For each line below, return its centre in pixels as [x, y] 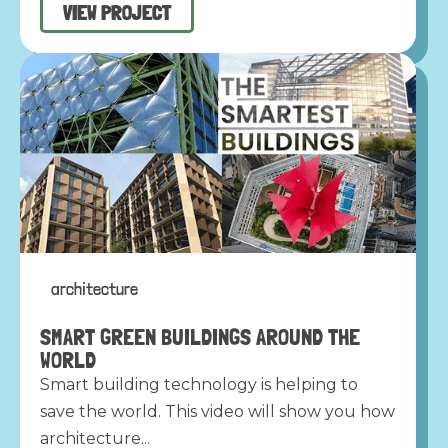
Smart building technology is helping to [199, 384]
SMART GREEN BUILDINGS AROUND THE [200, 336]
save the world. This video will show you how [217, 411]
